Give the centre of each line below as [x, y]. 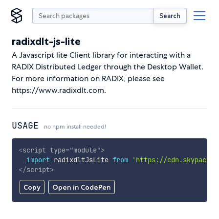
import [38, 160]
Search [170, 15]
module [85, 150]
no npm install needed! [75, 127]
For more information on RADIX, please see [88, 78]
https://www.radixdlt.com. [59, 90]
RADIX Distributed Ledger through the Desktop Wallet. [108, 67]
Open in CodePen [81, 187]
